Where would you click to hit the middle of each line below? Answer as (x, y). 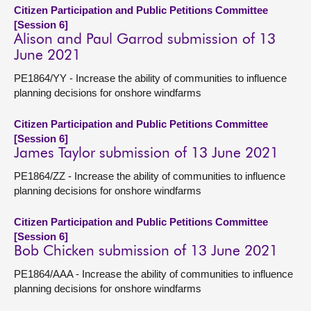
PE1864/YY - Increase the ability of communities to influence (150, 78)
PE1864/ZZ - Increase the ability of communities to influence (150, 176)
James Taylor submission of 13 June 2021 (146, 154)
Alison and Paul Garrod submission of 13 (145, 40)
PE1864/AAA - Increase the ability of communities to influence (153, 274)
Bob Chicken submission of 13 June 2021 (146, 252)
